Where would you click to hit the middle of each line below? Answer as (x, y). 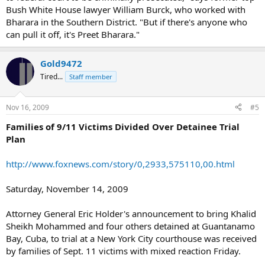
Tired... (51, 77)
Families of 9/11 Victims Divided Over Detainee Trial (123, 126)
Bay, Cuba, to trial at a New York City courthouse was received (131, 238)
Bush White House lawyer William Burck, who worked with (126, 9)
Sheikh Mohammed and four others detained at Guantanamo (130, 226)
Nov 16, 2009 (28, 107)
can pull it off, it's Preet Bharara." (73, 34)
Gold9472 (61, 63)
